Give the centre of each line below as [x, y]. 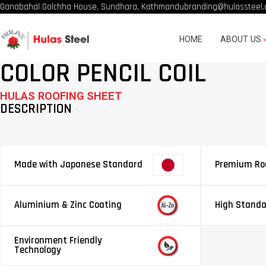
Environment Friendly [58, 240]
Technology [37, 250]
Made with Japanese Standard [78, 164]
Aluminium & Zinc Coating [68, 205]
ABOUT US [240, 39]
